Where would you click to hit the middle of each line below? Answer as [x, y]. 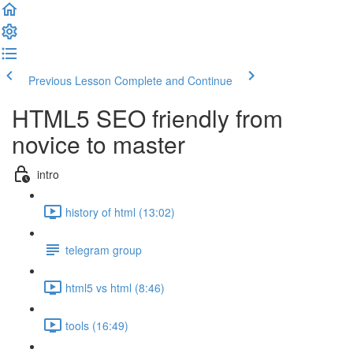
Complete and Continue [173, 80]
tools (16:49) [97, 325]
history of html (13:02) [120, 212]
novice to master [98, 144]
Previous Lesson [70, 80]
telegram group [104, 249]
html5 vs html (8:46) [115, 287]
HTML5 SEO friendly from [147, 118]
